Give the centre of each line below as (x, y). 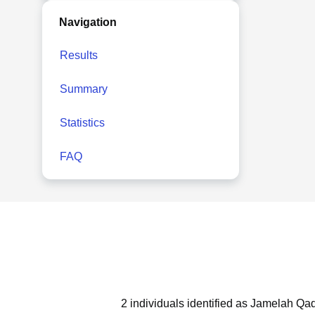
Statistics (82, 123)
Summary (84, 89)
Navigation (88, 22)
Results (79, 55)
